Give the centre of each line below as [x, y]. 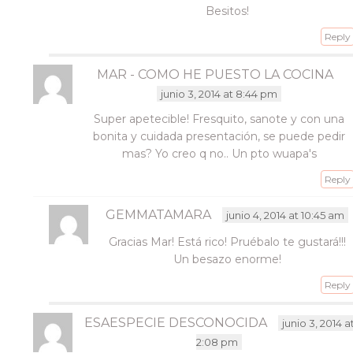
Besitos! [227, 11]
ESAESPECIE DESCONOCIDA [175, 323]
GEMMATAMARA [159, 215]
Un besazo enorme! [227, 259]
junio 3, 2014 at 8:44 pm [219, 94]
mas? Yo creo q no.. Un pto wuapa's [219, 154]
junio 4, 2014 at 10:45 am [286, 215]
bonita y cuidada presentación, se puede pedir [219, 136]
